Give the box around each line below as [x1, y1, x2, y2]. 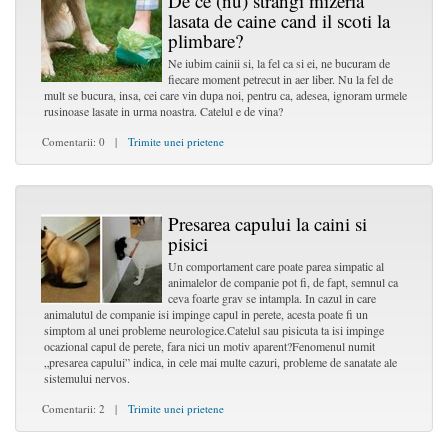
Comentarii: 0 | [35, 134, 121, 149]
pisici [168, 231, 208, 256]
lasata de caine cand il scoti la [168, 8, 390, 33]
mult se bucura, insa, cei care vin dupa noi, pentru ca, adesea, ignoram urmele [44, 87, 407, 103]
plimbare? [168, 28, 243, 53]
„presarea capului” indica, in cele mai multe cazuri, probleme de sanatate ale [44, 354, 397, 370]
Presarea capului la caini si [168, 211, 367, 236]
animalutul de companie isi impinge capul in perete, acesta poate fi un [44, 306, 368, 322]
